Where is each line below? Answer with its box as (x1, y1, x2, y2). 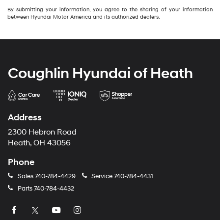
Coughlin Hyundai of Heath (8, 64, 193, 83)
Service (90, 172, 114, 181)
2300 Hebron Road (8, 128, 77, 137)
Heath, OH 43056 (8, 138, 71, 148)
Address (8, 112, 42, 124)
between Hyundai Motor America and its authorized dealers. (7, 14, 160, 21)
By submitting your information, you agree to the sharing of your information (7, 6, 213, 13)
